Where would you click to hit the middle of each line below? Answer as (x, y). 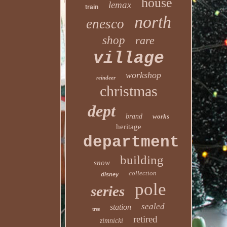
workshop (143, 75)
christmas (128, 91)
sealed (153, 206)
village (128, 59)
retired (145, 219)
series (108, 191)
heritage (128, 127)
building (142, 160)
